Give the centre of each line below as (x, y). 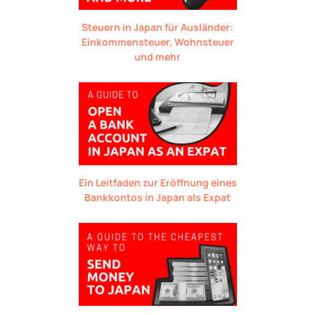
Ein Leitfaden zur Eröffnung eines (157, 182)
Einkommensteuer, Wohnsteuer (157, 41)
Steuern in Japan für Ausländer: (157, 27)
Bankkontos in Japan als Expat (157, 197)
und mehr (157, 56)
